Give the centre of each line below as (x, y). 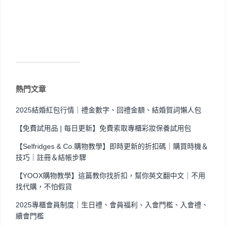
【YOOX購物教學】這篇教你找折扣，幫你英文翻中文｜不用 (110, 175)
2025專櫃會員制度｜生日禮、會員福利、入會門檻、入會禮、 (112, 205)
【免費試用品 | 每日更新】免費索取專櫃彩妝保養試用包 (103, 128)
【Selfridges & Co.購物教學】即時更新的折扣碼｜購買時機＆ (112, 146)
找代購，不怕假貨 (44, 186)
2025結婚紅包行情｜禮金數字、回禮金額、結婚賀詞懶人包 (108, 110)
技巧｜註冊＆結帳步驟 (51, 157)
